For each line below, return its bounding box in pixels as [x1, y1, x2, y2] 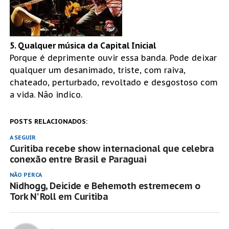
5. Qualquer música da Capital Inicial [9, 40, 156, 51]
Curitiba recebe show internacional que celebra [9, 142, 214, 154]
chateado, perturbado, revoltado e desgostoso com [9, 77, 218, 87]
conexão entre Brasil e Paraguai [9, 153, 147, 165]
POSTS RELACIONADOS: [9, 117, 87, 126]
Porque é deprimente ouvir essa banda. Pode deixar [9, 52, 217, 63]
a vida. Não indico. [9, 89, 82, 100]
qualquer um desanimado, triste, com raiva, [9, 64, 186, 75]
